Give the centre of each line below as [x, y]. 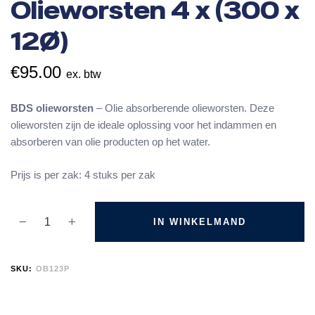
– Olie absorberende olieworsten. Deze [184, 108]
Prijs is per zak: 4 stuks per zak [83, 174]
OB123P [53, 268]
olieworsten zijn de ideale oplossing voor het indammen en [143, 125]
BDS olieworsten [52, 108]
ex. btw [84, 75]
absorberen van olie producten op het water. [110, 142]
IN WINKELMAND [200, 221]
